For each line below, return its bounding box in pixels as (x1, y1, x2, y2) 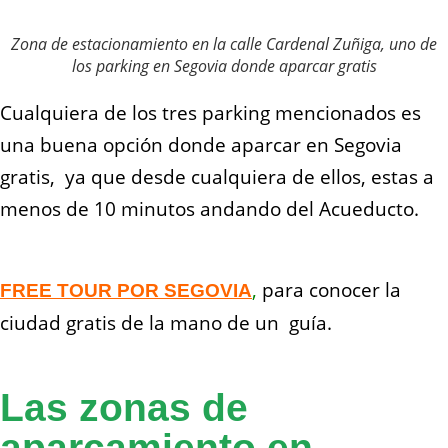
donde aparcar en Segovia (163, 132, 402, 159)
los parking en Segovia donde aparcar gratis (71, 55, 377, 78)
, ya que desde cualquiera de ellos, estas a (50, 164, 434, 191)
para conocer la (257, 277, 401, 304)
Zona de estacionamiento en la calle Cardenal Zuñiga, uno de (11, 33, 437, 56)
